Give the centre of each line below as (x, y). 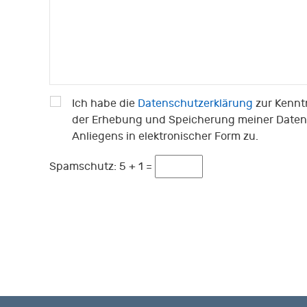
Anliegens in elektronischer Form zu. (165, 136)
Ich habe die (105, 103)
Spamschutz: (84, 166)
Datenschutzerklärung (195, 103)
